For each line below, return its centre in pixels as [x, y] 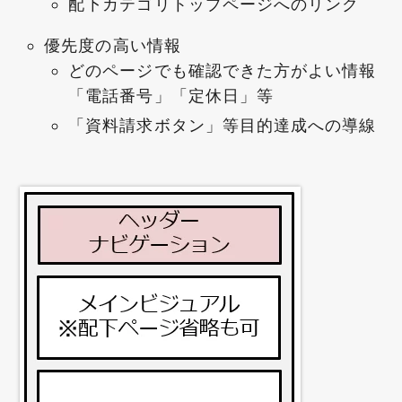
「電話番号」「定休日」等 [171, 95]
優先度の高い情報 [113, 45]
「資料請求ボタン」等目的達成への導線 [223, 126]
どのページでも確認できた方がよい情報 [223, 70]
